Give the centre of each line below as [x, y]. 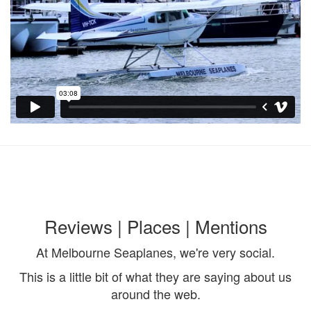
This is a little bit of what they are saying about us [155, 277]
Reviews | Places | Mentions [155, 226]
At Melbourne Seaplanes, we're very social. [155, 252]
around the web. [155, 294]
